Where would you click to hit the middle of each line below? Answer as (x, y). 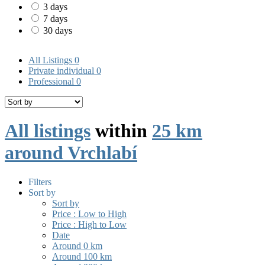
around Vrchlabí (71, 153)
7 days (55, 19)
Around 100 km (82, 256)
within (121, 131)
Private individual (62, 71)
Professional (52, 82)
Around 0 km (77, 245)
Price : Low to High (89, 214)
